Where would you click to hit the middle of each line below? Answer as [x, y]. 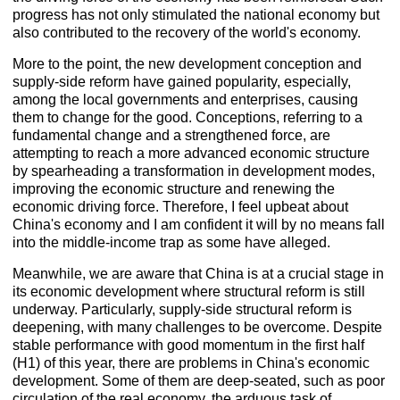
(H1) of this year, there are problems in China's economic [192, 363]
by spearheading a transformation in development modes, [194, 171]
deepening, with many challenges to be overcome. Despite [198, 328]
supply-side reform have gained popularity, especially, [182, 82]
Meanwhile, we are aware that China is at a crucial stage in [199, 274]
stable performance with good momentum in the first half [189, 346]
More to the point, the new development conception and [187, 64]
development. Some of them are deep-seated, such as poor [199, 381]
